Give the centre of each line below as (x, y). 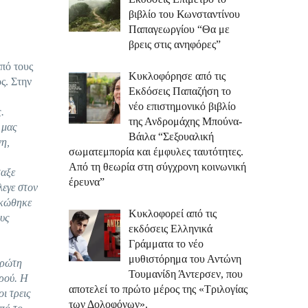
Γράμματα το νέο (166, 244)
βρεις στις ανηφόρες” (175, 44)
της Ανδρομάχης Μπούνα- (185, 121)
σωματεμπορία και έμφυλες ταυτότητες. (156, 152)
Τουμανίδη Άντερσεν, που (186, 274)
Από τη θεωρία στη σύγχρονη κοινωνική (157, 167)
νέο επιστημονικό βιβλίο (182, 106)
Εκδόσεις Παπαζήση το (180, 91)
